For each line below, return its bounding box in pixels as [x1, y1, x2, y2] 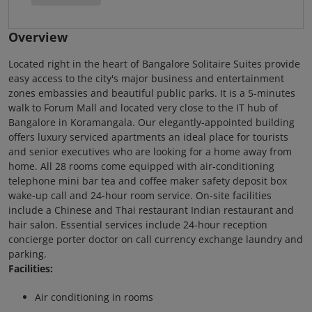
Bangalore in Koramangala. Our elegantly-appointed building [8, 116, 295, 129]
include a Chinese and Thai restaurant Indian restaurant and [8, 203, 294, 217]
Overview [8, 29, 68, 45]
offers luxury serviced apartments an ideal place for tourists [8, 130, 288, 143]
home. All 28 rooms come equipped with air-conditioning [8, 159, 274, 173]
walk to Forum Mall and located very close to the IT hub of [8, 101, 278, 114]
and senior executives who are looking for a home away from [8, 145, 292, 158]
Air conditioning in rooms [35, 290, 153, 304]
